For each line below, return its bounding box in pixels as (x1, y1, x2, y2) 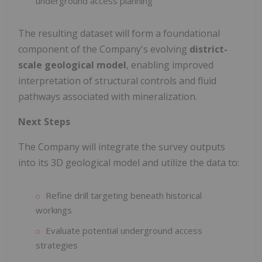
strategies (36, 239, 78, 251)
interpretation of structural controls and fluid (18, 74, 216, 88)
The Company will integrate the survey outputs (18, 140, 225, 154)
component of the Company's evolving (18, 43, 189, 56)
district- (189, 43, 227, 56)
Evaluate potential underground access (46, 225, 202, 237)
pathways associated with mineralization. (18, 90, 197, 104)
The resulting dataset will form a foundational (18, 27, 220, 40)
